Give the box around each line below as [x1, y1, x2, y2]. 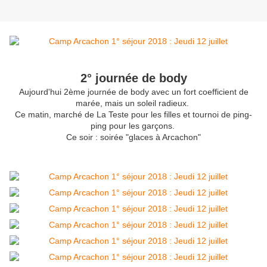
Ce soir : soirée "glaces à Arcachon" [66, 132, 201, 142]
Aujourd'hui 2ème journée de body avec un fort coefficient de [18, 87, 249, 97]
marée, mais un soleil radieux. [76, 98, 191, 108]
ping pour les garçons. [90, 121, 177, 131]
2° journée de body [80, 72, 187, 85]
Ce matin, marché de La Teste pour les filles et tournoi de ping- [15, 110, 252, 120]
